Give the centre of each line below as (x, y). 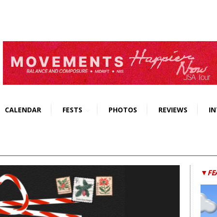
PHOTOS (123, 110)
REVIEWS (173, 110)
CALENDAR (23, 110)
